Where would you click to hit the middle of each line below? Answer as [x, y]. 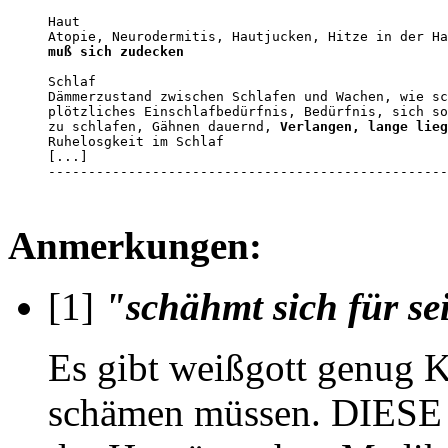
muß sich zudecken [116, 51]
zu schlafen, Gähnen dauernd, [164, 126]
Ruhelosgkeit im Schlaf [136, 141]
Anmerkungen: [135, 245]
